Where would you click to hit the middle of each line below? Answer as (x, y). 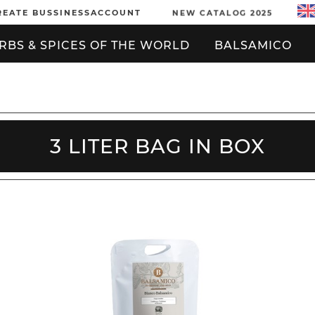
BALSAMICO (253, 45)
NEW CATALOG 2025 (223, 13)
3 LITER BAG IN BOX (157, 146)
